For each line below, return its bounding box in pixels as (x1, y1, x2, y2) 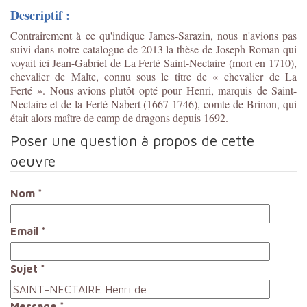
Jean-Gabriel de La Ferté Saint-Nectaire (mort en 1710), (52, 55, 297, 70)
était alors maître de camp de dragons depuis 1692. (10, 110, 232, 125)
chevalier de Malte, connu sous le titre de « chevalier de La (10, 69, 297, 84)
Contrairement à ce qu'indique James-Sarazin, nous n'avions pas (10, 27, 297, 42)
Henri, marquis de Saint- (186, 82, 297, 97)
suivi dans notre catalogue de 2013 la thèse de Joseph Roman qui (10, 41, 297, 56)
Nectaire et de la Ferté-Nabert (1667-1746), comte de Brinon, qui (10, 96, 297, 111)
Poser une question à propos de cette (10, 132, 254, 149)
